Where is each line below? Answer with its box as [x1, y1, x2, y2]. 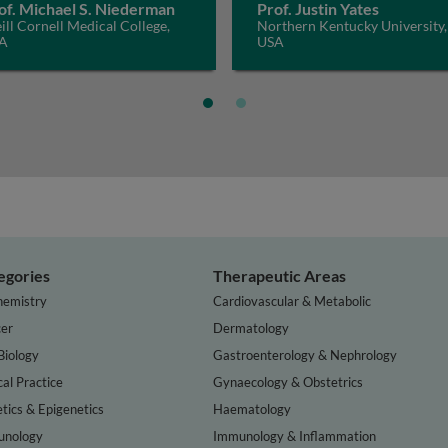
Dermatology [213, 319, 290, 336]
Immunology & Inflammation [213, 427, 377, 444]
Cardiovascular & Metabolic [213, 292, 372, 309]
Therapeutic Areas [213, 266, 347, 285]
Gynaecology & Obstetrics [213, 373, 364, 390]
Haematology [213, 400, 292, 417]
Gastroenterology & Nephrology [213, 346, 398, 363]
